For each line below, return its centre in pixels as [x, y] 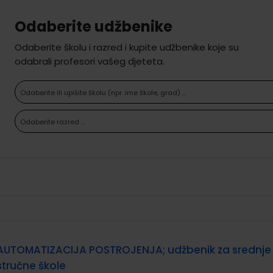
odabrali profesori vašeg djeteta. [90, 61]
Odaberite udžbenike [94, 27]
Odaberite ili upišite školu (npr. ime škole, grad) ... [103, 93]
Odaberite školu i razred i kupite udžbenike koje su [127, 47]
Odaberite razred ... [52, 122]
